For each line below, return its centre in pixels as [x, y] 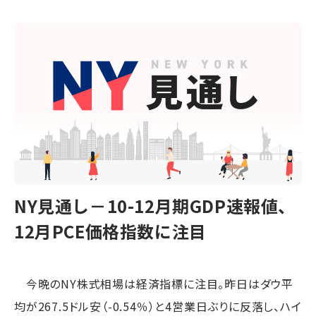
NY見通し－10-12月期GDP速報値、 [155, 205]
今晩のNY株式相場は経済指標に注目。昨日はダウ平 [154, 283]
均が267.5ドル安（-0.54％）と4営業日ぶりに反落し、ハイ [158, 306]
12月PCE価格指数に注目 [110, 231]
